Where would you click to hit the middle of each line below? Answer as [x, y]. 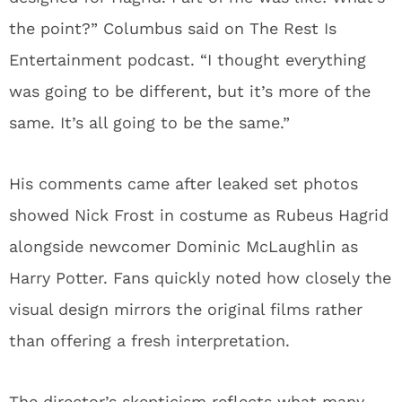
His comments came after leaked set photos [184, 183]
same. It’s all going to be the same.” [149, 122]
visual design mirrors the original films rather [186, 309]
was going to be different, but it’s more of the [190, 91]
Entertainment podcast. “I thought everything [188, 59]
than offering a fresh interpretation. [149, 340]
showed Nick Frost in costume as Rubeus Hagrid [199, 214]
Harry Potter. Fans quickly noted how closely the [200, 277]
